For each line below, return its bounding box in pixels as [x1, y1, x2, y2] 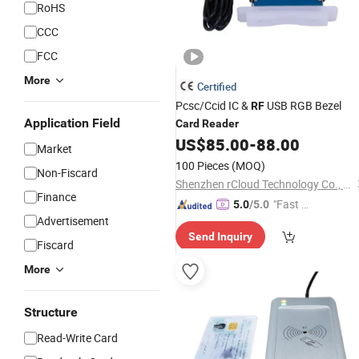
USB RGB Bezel [264, 98, 341, 113]
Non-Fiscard [37, 165, 98, 180]
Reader [202, 117, 239, 130]
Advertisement [37, 213, 109, 228]
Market [37, 141, 72, 156]
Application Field [24, 115, 120, 131]
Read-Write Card [37, 330, 118, 345]
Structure [24, 305, 78, 320]
